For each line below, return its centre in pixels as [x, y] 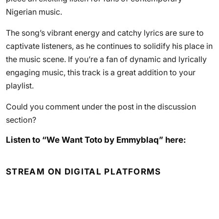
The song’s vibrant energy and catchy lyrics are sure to [105, 33]
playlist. [20, 86]
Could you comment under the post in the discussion [101, 107]
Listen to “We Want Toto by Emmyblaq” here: [96, 140]
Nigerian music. [34, 12]
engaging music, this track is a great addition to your [101, 72]
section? [21, 120]
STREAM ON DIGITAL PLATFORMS [84, 172]
